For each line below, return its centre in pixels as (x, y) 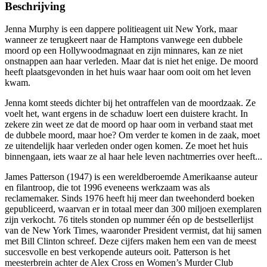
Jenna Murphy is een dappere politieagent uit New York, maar (121, 29)
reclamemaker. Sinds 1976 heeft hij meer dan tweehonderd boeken (130, 198)
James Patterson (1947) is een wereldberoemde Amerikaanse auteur (131, 177)
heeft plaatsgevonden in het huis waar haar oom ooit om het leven (128, 72)
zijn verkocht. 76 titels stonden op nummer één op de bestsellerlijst (129, 220)
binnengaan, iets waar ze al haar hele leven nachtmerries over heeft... (133, 157)
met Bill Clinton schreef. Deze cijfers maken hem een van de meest (131, 241)
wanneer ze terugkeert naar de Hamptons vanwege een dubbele (124, 40)
